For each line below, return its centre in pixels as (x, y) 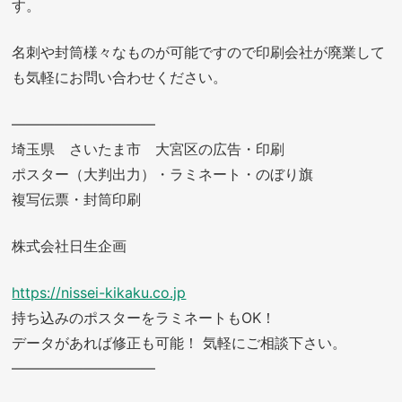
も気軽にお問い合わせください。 (120, 77)
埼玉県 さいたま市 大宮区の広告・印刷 (149, 149)
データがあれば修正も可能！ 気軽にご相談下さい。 (179, 342)
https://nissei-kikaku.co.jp (99, 292)
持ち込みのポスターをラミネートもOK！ (144, 317)
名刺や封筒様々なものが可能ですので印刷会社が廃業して (199, 52)
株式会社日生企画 (70, 245)
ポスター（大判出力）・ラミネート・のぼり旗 (163, 174)
